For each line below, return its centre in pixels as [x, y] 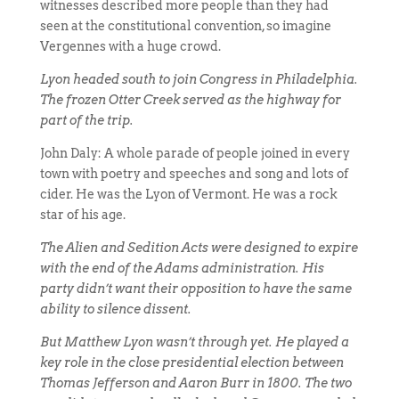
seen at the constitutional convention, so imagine [185, 26]
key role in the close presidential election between [191, 362]
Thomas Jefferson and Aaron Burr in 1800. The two [195, 383]
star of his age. [82, 215]
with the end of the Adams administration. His [182, 268]
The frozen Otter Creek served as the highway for [190, 100]
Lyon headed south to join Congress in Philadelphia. [199, 79]
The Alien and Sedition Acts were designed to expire [199, 248]
